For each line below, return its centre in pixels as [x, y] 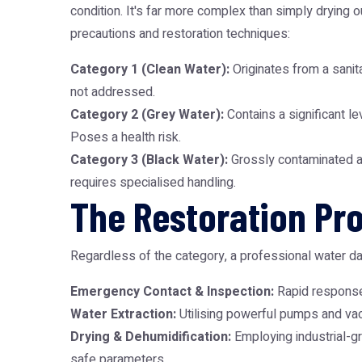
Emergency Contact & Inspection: [172, 292]
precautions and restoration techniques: [180, 34]
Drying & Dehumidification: [151, 337]
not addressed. [113, 92]
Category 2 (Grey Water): [147, 115]
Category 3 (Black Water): [149, 160]
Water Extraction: [123, 314]
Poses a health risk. [126, 137]
